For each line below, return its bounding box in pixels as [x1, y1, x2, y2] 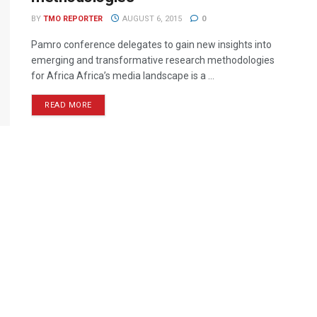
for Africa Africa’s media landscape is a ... [31, 70, 214, 81]
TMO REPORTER [43, 14, 103, 23]
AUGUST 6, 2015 [120, 14, 182, 23]
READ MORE [45, 100, 92, 110]
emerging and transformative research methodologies [31, 54, 275, 66]
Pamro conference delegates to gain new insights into [31, 39, 272, 50]
